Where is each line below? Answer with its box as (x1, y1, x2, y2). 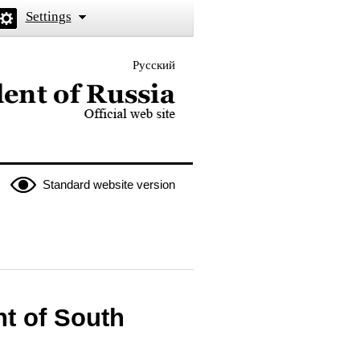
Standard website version (42, 178, 175, 191)
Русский (132, 59, 175, 72)
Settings (25, 9, 72, 24)
